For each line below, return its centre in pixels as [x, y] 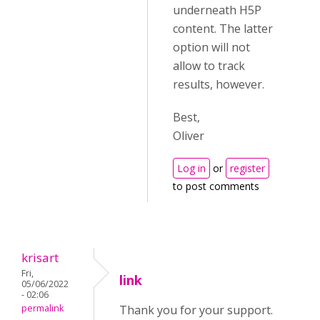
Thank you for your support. [196, 310]
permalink [42, 308]
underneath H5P [217, 10]
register [247, 168]
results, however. [219, 84]
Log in [191, 168]
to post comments [216, 186]
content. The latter [223, 29]
